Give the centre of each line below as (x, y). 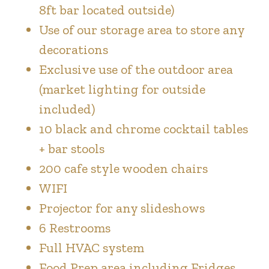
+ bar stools (72, 148)
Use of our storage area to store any (142, 29)
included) (67, 109)
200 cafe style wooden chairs (123, 168)
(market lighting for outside (122, 89)
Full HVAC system (92, 247)
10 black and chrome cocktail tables (144, 128)
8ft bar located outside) (107, 10)
